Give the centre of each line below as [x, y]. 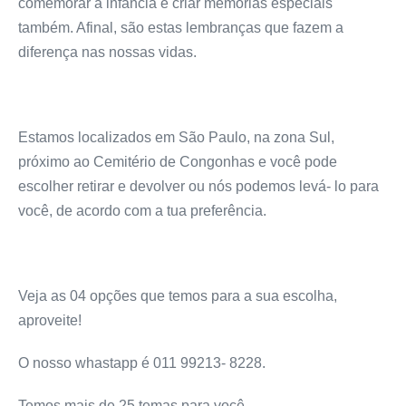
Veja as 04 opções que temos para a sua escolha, [178, 296]
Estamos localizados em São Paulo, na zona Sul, [176, 138]
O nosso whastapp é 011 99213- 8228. [142, 363]
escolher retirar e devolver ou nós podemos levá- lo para [198, 187]
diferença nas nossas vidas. [107, 53]
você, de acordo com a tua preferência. [142, 211]
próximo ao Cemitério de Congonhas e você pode [178, 162]
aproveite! [50, 321]
